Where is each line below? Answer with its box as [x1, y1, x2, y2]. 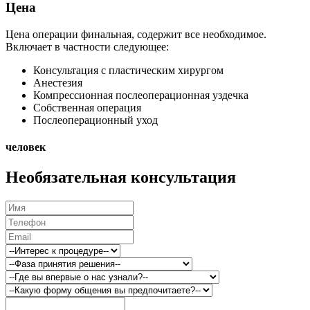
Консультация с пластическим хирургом [33, 64, 224, 76]
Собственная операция [33, 101, 141, 113]
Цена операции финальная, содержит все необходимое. [6, 28, 266, 40]
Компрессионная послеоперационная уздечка [33, 89, 248, 101]
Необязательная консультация [6, 168, 236, 187]
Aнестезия [33, 76, 82, 89]
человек [6, 140, 46, 153]
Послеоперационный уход [33, 113, 158, 126]
